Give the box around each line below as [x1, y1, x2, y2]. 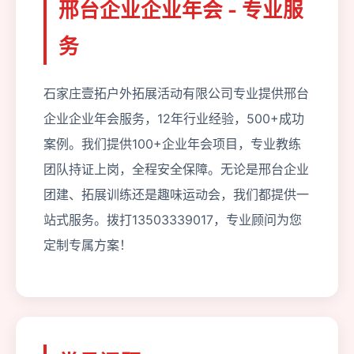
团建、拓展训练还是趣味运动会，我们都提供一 [43, 186, 309, 202]
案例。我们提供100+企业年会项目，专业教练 [43, 136, 301, 152]
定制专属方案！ [43, 237, 132, 253]
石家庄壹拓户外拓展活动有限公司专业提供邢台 [43, 85, 309, 101]
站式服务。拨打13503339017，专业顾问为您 [43, 212, 302, 228]
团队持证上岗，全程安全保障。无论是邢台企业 [43, 161, 309, 177]
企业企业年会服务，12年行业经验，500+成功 [43, 111, 304, 126]
